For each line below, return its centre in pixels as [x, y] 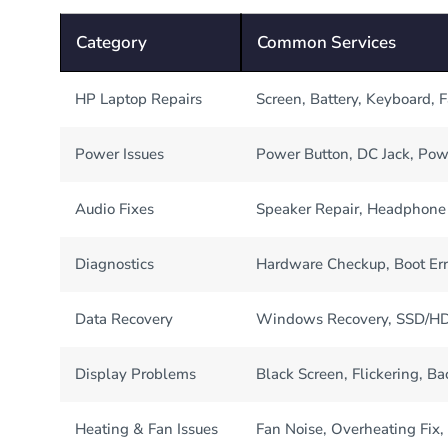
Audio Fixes [115, 208]
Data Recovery [124, 318]
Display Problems [136, 373]
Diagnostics [115, 263]
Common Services [327, 42]
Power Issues [120, 153]
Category [112, 42]
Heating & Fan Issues [147, 428]
